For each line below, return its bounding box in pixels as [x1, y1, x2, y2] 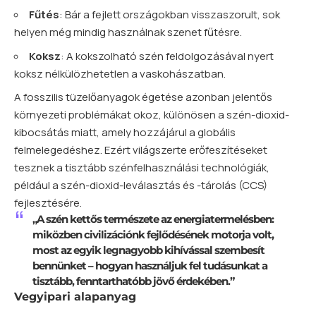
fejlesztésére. [14, 195, 82, 211]
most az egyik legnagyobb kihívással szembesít [32, 243, 265, 257]
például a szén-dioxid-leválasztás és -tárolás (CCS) [14, 178, 267, 193]
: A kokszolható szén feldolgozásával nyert [61, 48, 274, 63]
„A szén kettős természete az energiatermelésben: [32, 212, 274, 226]
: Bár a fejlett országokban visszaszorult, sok [59, 7, 280, 23]
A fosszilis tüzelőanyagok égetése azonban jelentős [14, 90, 272, 105]
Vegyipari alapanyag [14, 290, 136, 304]
